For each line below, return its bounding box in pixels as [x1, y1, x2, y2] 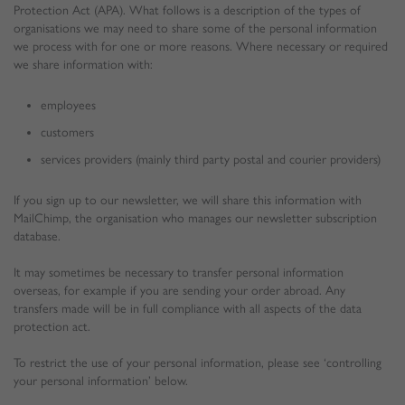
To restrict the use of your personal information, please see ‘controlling [14, 355, 381, 371]
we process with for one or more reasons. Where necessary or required [14, 39, 388, 54]
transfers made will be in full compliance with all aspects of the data [14, 301, 362, 316]
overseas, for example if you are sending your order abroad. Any [14, 283, 345, 298]
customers [41, 125, 94, 140]
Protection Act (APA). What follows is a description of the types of [14, 3, 361, 18]
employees [41, 98, 96, 113]
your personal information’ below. [14, 373, 188, 389]
